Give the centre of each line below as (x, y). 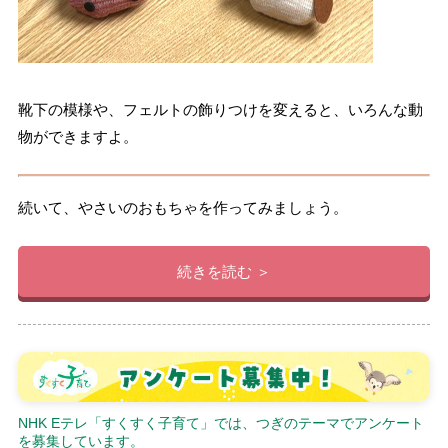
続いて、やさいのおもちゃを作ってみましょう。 (182, 207)
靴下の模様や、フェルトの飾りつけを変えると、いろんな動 (220, 109)
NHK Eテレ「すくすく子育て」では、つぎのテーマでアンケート (220, 424)
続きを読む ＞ (224, 271)
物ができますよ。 (77, 136)
